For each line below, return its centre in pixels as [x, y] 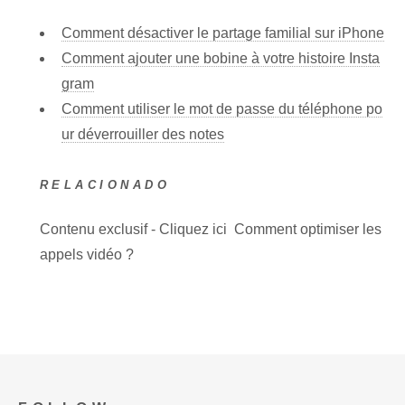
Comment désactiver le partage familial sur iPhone [223, 33]
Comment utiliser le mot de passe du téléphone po [222, 108]
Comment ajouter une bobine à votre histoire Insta [221, 58]
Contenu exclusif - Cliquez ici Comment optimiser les [211, 229]
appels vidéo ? [87, 254]
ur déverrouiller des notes [143, 134]
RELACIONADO [105, 184]
